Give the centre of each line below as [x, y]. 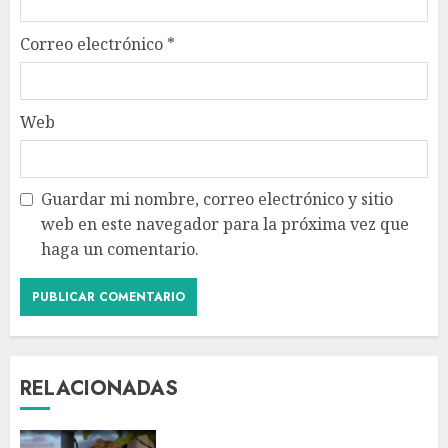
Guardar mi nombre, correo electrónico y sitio [217, 198]
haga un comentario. [120, 248]
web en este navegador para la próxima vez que [225, 223]
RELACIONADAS [99, 388]
